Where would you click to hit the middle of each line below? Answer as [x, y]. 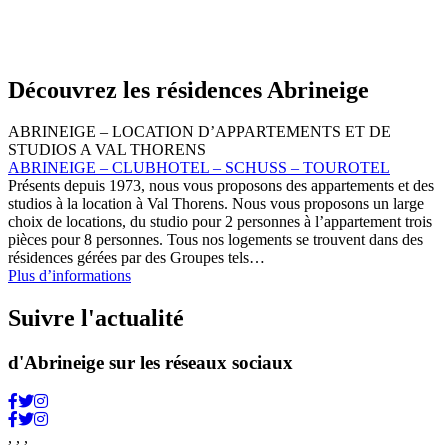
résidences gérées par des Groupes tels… [136, 258]
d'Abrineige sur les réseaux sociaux [150, 363]
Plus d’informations [69, 276]
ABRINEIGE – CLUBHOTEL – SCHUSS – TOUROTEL [199, 168]
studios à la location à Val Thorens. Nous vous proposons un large [216, 204]
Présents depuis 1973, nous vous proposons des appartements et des [221, 186]
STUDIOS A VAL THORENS [107, 150]
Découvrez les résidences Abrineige [188, 89]
